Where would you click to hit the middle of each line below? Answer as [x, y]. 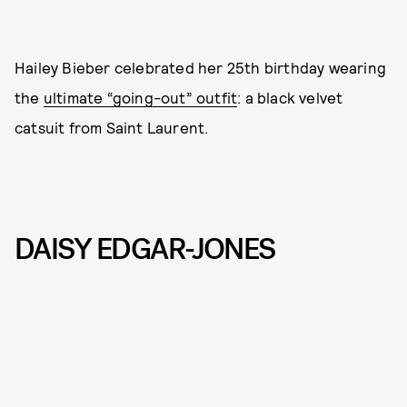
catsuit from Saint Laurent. [112, 127]
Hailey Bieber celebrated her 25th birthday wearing [201, 67]
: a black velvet [290, 97]
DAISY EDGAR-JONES [145, 249]
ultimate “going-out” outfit [140, 97]
